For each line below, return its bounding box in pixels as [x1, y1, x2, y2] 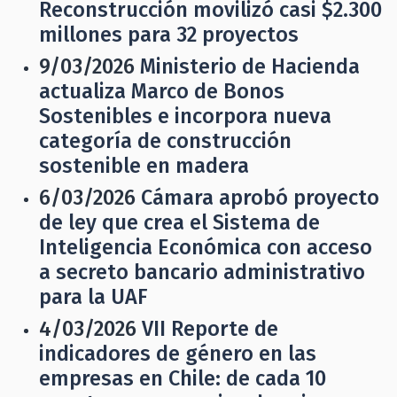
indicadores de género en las [39, 341, 316, 366]
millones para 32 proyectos [39, 22, 299, 47]
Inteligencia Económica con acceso [39, 235, 372, 260]
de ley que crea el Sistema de [39, 210, 320, 235]
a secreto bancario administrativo [39, 260, 365, 284]
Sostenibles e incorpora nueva [39, 104, 331, 128]
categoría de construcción [39, 128, 292, 153]
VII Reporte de [142, 316, 278, 341]
